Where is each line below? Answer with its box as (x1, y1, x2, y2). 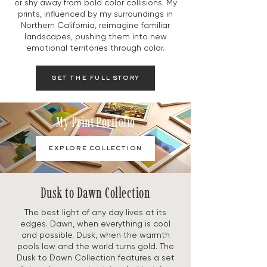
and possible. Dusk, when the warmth (21, 230, 170, 240)
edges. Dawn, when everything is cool (20, 219, 170, 229)
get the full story (51, 74, 139, 82)
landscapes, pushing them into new (24, 32, 167, 42)
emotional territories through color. (26, 43, 164, 53)
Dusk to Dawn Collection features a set (16, 253, 175, 263)
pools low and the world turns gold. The (17, 241, 174, 252)
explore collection (48, 145, 142, 153)
